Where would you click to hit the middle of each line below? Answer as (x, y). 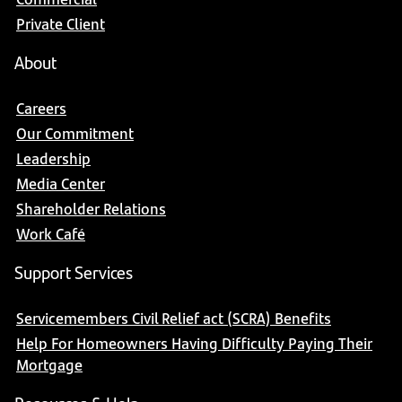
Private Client (61, 24)
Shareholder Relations (91, 209)
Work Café (51, 234)
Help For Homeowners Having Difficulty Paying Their (194, 343)
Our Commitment (75, 133)
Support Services (74, 271)
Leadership (53, 158)
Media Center (61, 184)
